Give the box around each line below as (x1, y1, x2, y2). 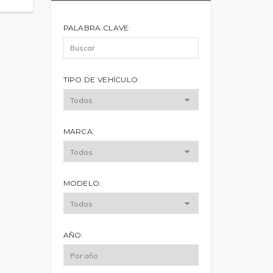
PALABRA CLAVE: (63, 23, 131, 32)
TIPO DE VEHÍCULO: (63, 75, 140, 84)
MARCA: (63, 127, 95, 136)
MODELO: (63, 179, 102, 188)
